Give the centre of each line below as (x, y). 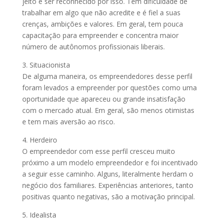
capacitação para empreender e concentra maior (100, 35)
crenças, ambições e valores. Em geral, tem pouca (102, 24)
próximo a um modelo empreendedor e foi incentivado (110, 163)
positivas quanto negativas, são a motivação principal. (108, 197)
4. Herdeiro (39, 140)
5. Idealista (39, 215)
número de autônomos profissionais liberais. (93, 47)
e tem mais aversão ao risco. (68, 122)
